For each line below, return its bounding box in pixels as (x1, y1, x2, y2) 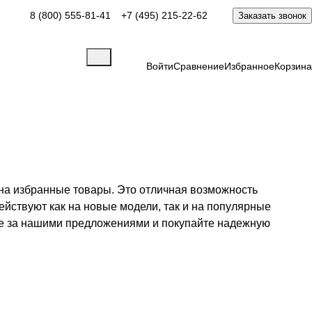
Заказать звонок (238, 10, 306, 21)
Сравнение (173, 61, 224, 72)
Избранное (224, 61, 274, 72)
